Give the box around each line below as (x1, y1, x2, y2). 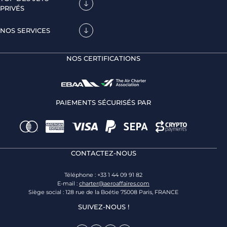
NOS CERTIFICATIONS (66, 54, 140, 63)
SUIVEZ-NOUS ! (78, 203, 129, 211)
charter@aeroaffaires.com (79, 180, 149, 187)
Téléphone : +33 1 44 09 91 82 (64, 171, 142, 179)
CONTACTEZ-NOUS (70, 149, 136, 158)
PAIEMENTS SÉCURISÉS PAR (56, 98, 151, 107)
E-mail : (57, 180, 79, 187)
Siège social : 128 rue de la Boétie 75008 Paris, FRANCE (28, 188, 178, 196)
